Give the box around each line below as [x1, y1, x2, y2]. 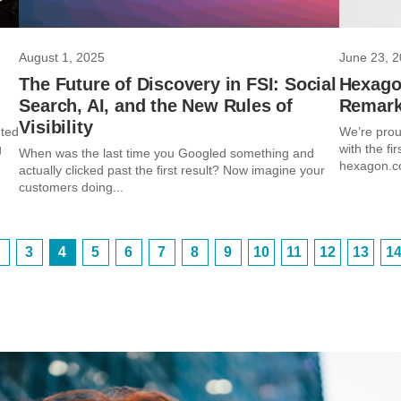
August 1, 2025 [19, 50, 106, 64]
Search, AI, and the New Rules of [19, 96, 293, 115]
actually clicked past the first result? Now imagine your [19, 163, 326, 177]
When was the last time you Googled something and [19, 146, 315, 160]
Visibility [19, 117, 93, 137]
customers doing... [19, 180, 124, 194]
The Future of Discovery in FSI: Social [19, 74, 337, 94]
